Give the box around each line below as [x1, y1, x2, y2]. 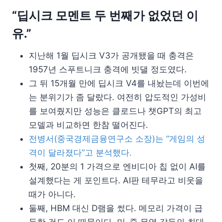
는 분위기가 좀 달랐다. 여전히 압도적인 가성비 [29, 92, 206, 103]
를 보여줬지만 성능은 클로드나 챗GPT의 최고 [29, 106, 202, 116]
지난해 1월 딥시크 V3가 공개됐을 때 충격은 [29, 51, 194, 61]
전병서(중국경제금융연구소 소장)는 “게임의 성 [29, 134, 205, 144]
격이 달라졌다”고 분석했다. [29, 148, 132, 158]
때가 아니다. [29, 189, 76, 200]
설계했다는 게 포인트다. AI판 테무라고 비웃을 [29, 175, 203, 186]
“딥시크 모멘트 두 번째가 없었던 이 [12, 8, 198, 23]
